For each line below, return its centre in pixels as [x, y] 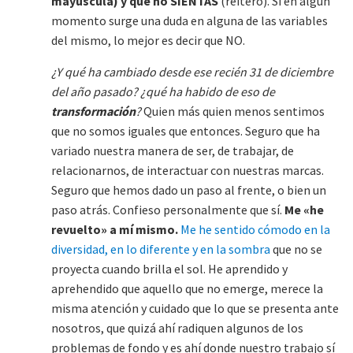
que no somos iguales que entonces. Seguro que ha [186, 131]
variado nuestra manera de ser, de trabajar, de [173, 151]
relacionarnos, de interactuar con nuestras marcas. [188, 171]
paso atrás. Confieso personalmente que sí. [168, 210]
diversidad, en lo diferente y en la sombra [161, 249]
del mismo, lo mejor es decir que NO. [148, 41]
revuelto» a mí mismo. [115, 230]
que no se [296, 249]
